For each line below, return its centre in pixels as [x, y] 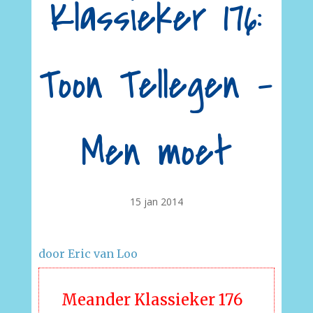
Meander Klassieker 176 [152, 300]
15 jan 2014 [156, 202]
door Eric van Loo [88, 254]
